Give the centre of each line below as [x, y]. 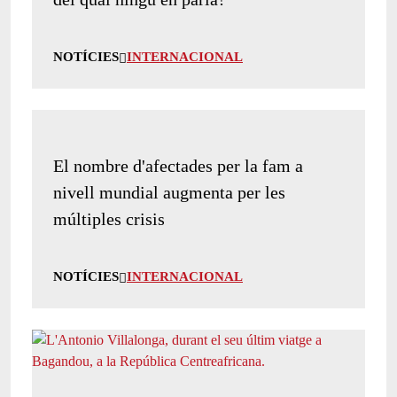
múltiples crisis [109, 219]
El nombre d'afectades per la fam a [178, 166]
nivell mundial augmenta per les [169, 193]
